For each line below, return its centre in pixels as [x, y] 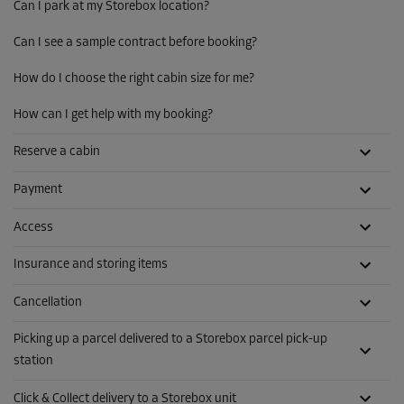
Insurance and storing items [91, 265]
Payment [38, 190]
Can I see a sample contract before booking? [135, 42]
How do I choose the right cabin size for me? [134, 78]
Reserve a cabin [57, 152]
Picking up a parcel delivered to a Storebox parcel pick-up [170, 340]
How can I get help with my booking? [113, 115]
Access [33, 227]
